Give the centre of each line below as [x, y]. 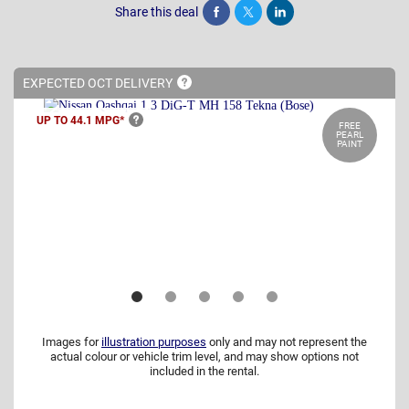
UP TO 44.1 [66, 120]
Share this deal [157, 11]
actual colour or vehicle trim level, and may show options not [204, 357]
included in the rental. [204, 372]
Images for [72, 342]
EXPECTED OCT [69, 83]
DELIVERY [144, 83]
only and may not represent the [287, 342]
